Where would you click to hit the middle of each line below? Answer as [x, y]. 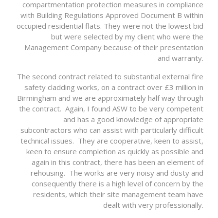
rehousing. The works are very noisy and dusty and [117, 173]
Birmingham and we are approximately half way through [110, 98]
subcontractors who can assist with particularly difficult [112, 130]
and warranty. [181, 58]
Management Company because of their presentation [114, 47]
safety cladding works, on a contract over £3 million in [114, 87]
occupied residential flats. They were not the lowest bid [110, 26]
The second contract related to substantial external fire [110, 77]
